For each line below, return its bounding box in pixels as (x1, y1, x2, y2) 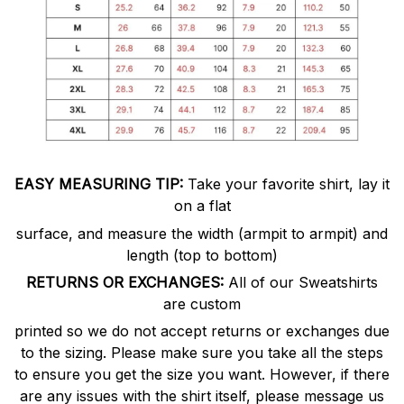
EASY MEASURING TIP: (14, 175, 183, 194)
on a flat (173, 197, 231, 216)
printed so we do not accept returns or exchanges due (14, 322, 390, 341)
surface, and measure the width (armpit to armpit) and (16, 224, 388, 243)
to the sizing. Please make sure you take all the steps (21, 344, 383, 363)
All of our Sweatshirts (228, 272, 378, 291)
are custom (163, 294, 241, 313)
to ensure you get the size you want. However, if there (14, 365, 390, 384)
